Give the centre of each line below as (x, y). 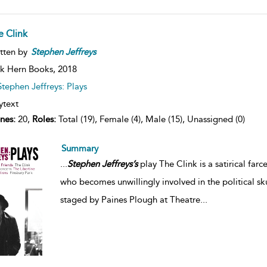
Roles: (44, 119)
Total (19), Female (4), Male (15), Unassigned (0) (150, 119)
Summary (80, 148)
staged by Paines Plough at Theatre (130, 199)
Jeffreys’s (119, 164)
